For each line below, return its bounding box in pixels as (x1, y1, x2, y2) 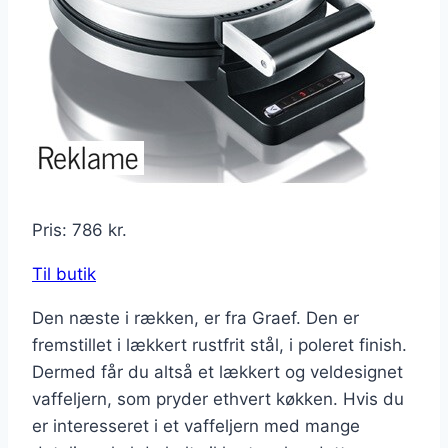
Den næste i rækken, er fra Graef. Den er (32, 308, 359, 329)
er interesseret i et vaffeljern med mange (32, 416, 360, 437)
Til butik (32, 264, 96, 285)
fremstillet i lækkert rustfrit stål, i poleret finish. (32, 335, 407, 356)
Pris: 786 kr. (32, 220, 127, 241)
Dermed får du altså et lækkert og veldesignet (32, 362, 403, 383)
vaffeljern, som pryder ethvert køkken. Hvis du (32, 389, 404, 410)
